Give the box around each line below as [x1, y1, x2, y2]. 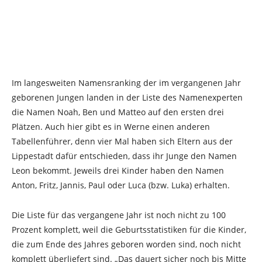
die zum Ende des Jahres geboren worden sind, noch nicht [12, 239, 241, 250]
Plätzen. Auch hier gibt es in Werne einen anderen [12, 121, 210, 132]
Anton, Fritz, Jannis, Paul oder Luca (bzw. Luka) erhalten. [12, 180, 230, 191]
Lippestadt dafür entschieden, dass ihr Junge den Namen [12, 150, 237, 161]
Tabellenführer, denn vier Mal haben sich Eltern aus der [12, 136, 233, 147]
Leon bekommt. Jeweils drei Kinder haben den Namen [12, 165, 224, 176]
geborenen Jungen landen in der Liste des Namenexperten [12, 92, 243, 103]
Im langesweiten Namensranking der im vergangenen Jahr [12, 77, 241, 88]
